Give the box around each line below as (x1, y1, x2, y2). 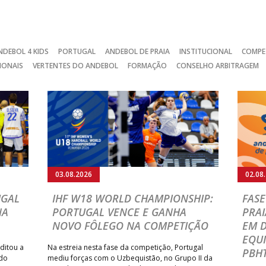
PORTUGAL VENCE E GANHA (52, 205, 186, 220)
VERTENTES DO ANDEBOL (33, 61, 118, 71)
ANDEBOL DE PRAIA (105, 46, 170, 57)
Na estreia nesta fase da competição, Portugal (47, 242, 203, 253)
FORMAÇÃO (128, 61, 167, 71)
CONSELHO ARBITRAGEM (176, 61, 259, 71)
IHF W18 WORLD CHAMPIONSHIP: (52, 191, 213, 206)
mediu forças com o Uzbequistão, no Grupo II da (47, 253, 213, 264)
